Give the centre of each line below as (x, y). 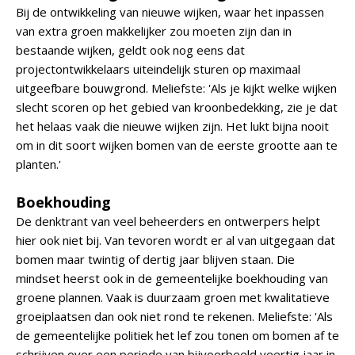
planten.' (38, 164)
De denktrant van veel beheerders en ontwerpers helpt (168, 221)
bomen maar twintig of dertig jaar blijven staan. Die (155, 259)
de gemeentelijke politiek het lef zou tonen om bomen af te (177, 335)
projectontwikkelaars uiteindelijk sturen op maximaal (158, 69)
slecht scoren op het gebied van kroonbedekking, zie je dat (177, 107)
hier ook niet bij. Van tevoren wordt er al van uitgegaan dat (176, 240)
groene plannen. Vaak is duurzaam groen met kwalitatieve (173, 297)
